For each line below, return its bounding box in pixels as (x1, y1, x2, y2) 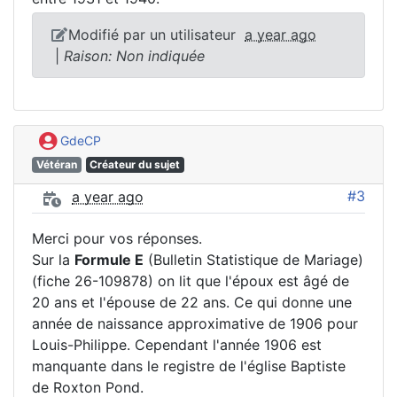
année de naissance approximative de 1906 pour (32, 315, 358, 333)
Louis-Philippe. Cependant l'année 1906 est (32, 336, 322, 354)
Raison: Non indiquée (64, 47, 205, 66)
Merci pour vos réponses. (32, 230, 202, 248)
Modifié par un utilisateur (68, 26, 245, 44)
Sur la (32, 251, 74, 269)
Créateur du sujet (90, 158, 181, 172)
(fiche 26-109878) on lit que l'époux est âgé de (32, 272, 349, 291)
